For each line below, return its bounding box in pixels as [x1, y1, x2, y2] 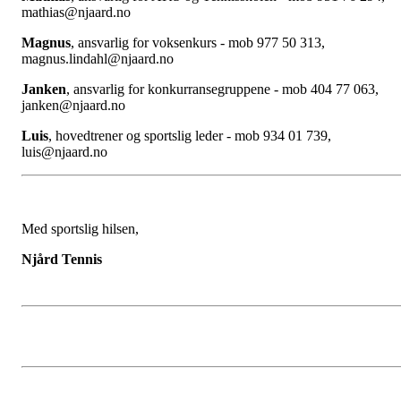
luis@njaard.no [21, 144, 107, 160]
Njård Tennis [21, 252, 102, 268]
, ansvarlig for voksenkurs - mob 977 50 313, [71, 35, 325, 51]
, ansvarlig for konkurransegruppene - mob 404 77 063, [66, 81, 379, 98]
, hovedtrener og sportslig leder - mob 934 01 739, [48, 128, 331, 144]
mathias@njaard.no [21, 4, 131, 21]
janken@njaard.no [21, 98, 125, 114]
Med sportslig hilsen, [21, 221, 139, 237]
